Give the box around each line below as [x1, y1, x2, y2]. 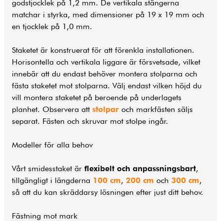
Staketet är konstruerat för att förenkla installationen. [12, 45, 194, 55]
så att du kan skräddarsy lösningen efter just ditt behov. [12, 187, 203, 197]
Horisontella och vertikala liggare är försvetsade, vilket [12, 57, 200, 67]
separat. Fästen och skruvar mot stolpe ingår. [12, 116, 168, 126]
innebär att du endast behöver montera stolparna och [12, 69, 197, 78]
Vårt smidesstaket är [12, 163, 84, 173]
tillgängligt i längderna [12, 175, 93, 185]
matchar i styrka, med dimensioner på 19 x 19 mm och [12, 9, 204, 19]
